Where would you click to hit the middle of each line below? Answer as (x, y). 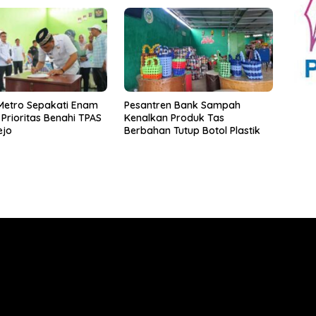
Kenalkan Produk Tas (174, 117)
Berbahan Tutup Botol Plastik (192, 130)
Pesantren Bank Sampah (182, 105)
